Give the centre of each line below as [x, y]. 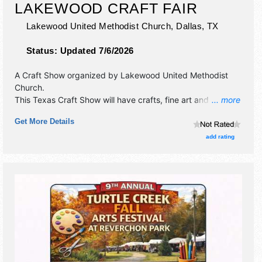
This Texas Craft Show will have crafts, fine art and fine [120, 99]
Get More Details [44, 121]
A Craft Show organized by [68, 75]
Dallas [189, 26]
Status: [43, 50]
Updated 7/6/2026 [97, 50]
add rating [220, 137]
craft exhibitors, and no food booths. [85, 112]
